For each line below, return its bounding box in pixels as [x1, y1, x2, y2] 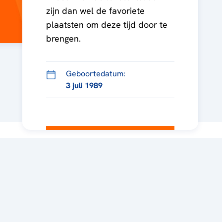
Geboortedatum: [65, 68, 125, 79]
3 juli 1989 [65, 80, 103, 91]
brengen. [46, 33, 81, 44]
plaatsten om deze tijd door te [46, 19, 167, 30]
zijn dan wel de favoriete [46, 5, 145, 16]
